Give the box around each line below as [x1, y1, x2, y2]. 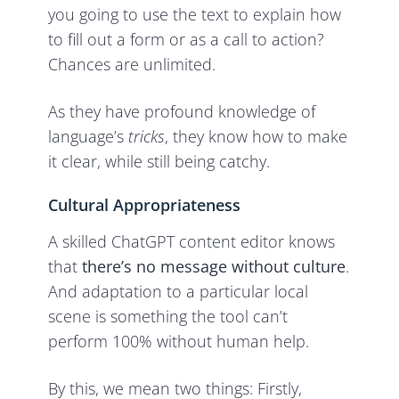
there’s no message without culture [82, 256, 346, 278]
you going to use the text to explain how [48, 4, 342, 26]
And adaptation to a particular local [48, 281, 309, 303]
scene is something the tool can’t [48, 305, 289, 328]
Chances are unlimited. [48, 53, 221, 76]
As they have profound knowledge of [48, 101, 316, 123]
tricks [128, 126, 166, 148]
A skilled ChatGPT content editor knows [48, 231, 336, 253]
